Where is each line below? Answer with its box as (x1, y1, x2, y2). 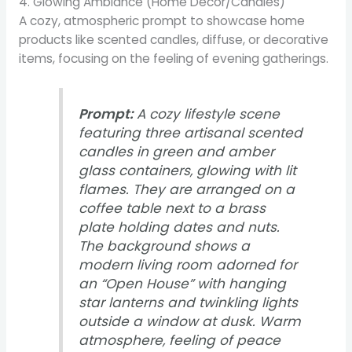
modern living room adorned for (79, 255, 298, 274)
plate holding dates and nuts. (79, 217, 280, 236)
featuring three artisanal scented (79, 123, 303, 142)
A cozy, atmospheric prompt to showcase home (18, 12, 305, 29)
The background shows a (79, 236, 251, 255)
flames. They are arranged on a (79, 179, 295, 199)
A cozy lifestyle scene (133, 104, 280, 123)
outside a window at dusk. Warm (79, 311, 302, 331)
